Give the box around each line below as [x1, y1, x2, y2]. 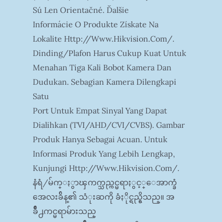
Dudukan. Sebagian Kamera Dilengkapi [32, 77, 176, 87]
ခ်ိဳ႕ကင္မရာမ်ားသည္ [32, 206, 96, 217]
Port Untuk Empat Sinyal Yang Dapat [32, 106, 167, 116]
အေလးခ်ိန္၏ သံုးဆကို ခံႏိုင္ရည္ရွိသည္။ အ [32, 192, 174, 202]
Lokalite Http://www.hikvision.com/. [32, 34, 174, 44]
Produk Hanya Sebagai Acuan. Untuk [32, 134, 167, 145]
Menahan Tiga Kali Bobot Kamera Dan [32, 62, 171, 73]
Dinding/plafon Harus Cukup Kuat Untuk [32, 48, 186, 58]
